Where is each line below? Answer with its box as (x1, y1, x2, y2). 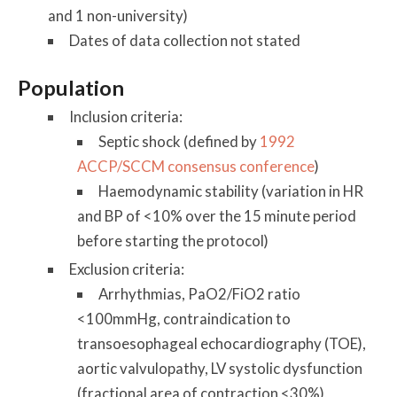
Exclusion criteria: (68, 259, 184, 278)
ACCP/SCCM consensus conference (77, 157, 315, 176)
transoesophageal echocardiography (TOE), (77, 333, 367, 353)
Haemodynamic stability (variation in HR (98, 182, 364, 201)
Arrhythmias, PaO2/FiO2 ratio (98, 284, 301, 303)
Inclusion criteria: (68, 107, 183, 127)
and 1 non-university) (47, 6, 188, 26)
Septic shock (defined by (98, 132, 261, 152)
